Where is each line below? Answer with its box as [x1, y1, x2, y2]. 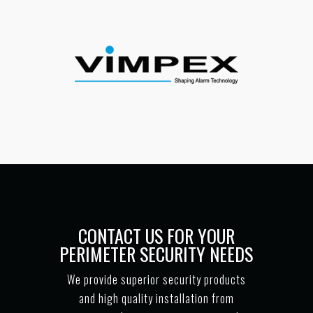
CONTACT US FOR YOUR [78, 222, 235, 250]
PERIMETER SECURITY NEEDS [59, 240, 254, 268]
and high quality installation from [78, 290, 234, 307]
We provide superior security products [66, 271, 246, 289]
